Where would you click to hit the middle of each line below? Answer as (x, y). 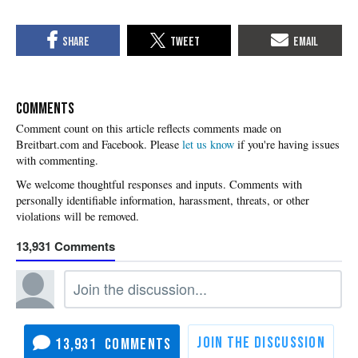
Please (166, 145)
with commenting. (57, 161)
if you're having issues (287, 145)
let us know (208, 145)
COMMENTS (45, 109)
